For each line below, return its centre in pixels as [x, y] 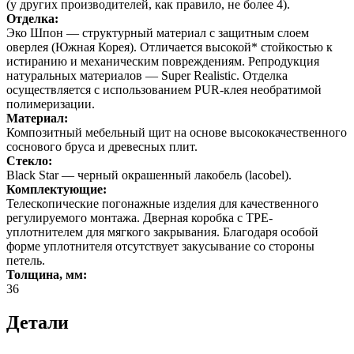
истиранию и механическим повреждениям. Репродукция [163, 61]
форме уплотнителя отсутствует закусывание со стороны [160, 246]
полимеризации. [51, 104]
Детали [38, 322]
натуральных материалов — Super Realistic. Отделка [147, 75]
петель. [26, 260]
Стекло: [29, 160]
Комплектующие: [56, 189]
